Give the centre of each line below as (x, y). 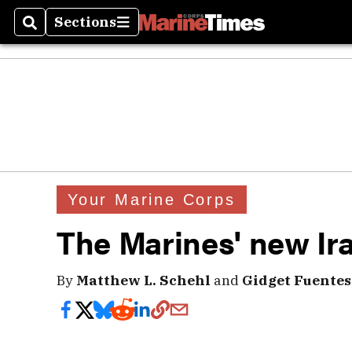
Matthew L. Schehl (143, 280)
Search (48, 31)
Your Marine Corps (152, 199)
